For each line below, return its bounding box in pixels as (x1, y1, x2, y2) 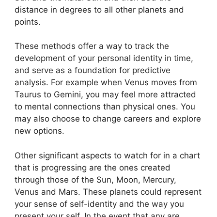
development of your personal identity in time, (15, 53, 193, 63)
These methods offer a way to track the (15, 41, 169, 51)
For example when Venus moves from (51, 77, 197, 87)
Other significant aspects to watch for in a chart (15, 150, 200, 160)
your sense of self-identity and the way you (15, 199, 184, 209)
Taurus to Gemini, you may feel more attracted (15, 90, 196, 99)
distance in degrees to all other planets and (15, 4, 184, 15)
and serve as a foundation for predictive (15, 65, 170, 75)
